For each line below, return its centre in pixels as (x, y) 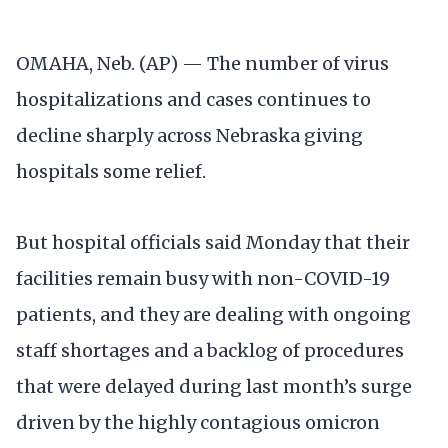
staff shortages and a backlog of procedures (210, 350)
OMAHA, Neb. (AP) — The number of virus (202, 63)
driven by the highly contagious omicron (198, 422)
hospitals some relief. (111, 171)
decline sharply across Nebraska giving (189, 135)
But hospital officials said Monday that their (213, 242)
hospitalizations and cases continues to (193, 99)
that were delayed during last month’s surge (214, 386)
